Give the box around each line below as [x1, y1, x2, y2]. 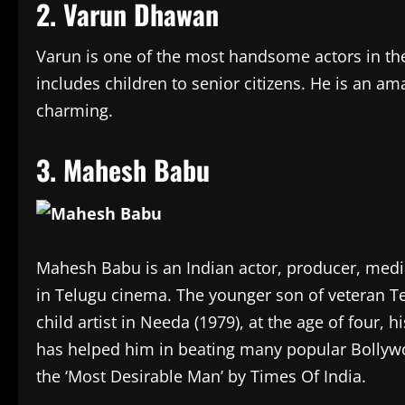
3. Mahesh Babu [36, 148, 217, 190]
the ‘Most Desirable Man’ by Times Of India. [36, 365, 366, 388]
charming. [36, 99, 118, 121]
